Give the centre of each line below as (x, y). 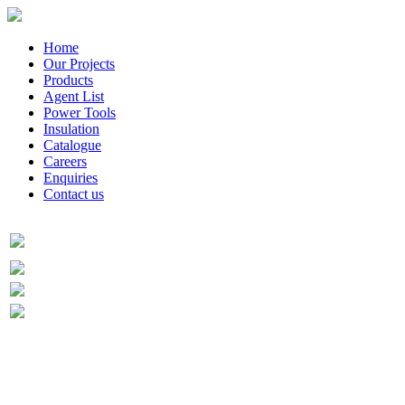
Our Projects (79, 64)
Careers (65, 161)
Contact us (74, 194)
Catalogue (72, 145)
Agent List (74, 96)
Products (68, 80)
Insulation (71, 129)
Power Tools (80, 113)
